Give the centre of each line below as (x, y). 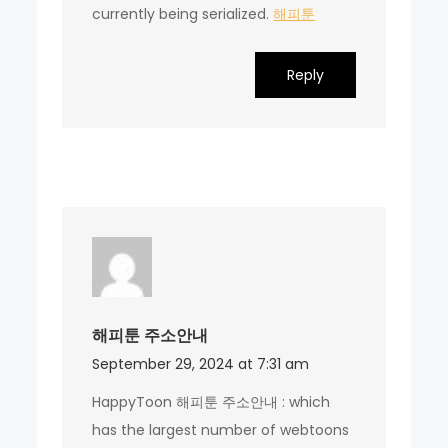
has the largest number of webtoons (221, 429)
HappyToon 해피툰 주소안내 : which (211, 401)
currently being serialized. (183, 13)
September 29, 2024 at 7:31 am (201, 363)
